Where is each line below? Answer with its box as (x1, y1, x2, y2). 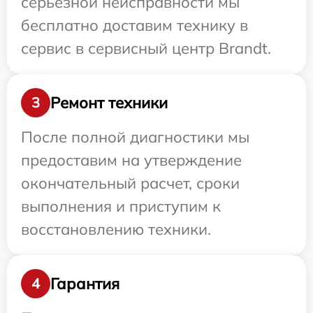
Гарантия (50, 273, 119, 293)
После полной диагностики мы (21, 127, 249, 147)
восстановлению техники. (21, 219, 211, 240)
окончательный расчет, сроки (21, 173, 240, 194)
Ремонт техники (50, 92, 168, 112)
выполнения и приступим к (21, 196, 221, 217)
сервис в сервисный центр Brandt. (21, 38, 271, 59)
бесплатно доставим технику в (21, 15, 248, 36)
